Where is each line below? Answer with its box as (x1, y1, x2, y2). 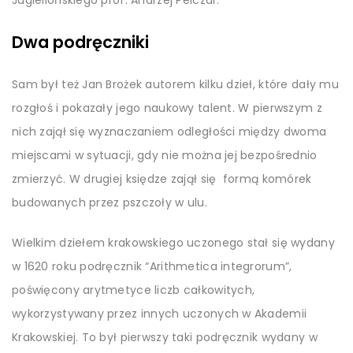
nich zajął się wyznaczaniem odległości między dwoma (12, 124, 327, 140)
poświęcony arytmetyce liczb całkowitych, (12, 282, 255, 299)
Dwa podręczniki (12, 31, 149, 54)
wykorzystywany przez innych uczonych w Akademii (12, 306, 307, 322)
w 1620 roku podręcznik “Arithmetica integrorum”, (12, 258, 292, 275)
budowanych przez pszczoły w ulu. (12, 195, 207, 211)
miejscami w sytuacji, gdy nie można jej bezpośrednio (12, 147, 318, 164)
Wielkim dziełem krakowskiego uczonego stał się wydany (12, 235, 335, 251)
